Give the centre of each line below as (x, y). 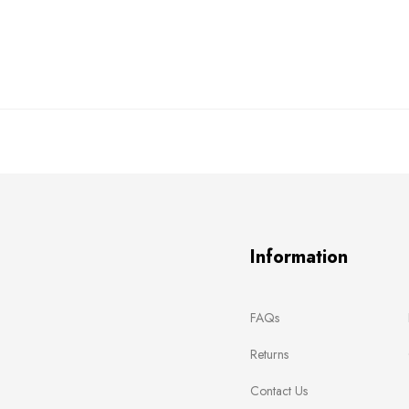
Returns (269, 354)
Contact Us (279, 390)
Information (299, 257)
